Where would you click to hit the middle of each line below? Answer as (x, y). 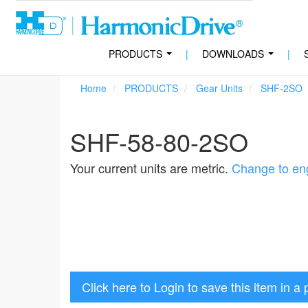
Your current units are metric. (151, 168)
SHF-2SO (282, 88)
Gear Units (219, 88)
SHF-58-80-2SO (159, 141)
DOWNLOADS (233, 54)
